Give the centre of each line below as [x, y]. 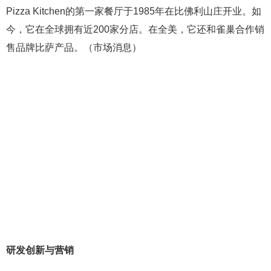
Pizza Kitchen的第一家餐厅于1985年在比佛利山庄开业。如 [134, 11]
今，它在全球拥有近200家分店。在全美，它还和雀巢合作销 [135, 29]
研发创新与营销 [40, 250]
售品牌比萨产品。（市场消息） [74, 47]
